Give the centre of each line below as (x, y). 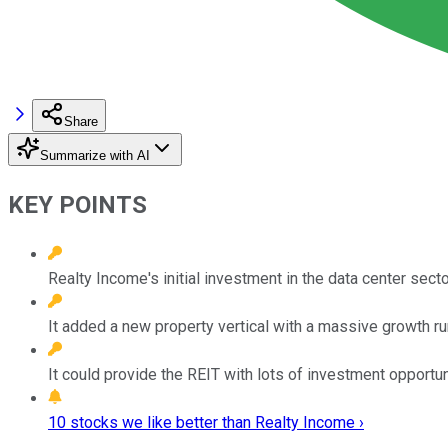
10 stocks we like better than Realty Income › (206, 422)
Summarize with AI (95, 155)
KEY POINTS (77, 204)
